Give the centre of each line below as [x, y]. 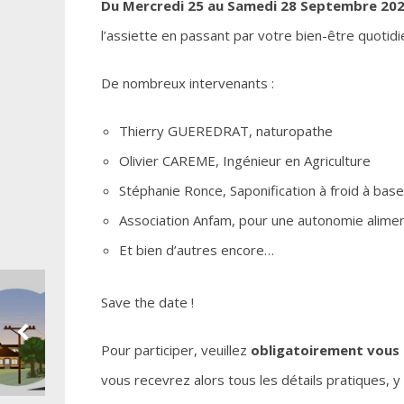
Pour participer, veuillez [176, 350]
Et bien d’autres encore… [197, 250]
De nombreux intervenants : [188, 83]
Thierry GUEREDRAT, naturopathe [226, 131]
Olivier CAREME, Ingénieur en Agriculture [245, 161]
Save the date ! [147, 302]
